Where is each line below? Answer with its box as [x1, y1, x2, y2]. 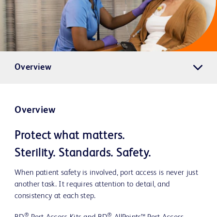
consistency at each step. [15, 192, 96, 201]
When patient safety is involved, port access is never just [15, 169, 198, 177]
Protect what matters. [15, 130, 125, 142]
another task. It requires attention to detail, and [15, 181, 170, 189]
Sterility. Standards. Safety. [15, 148, 151, 160]
